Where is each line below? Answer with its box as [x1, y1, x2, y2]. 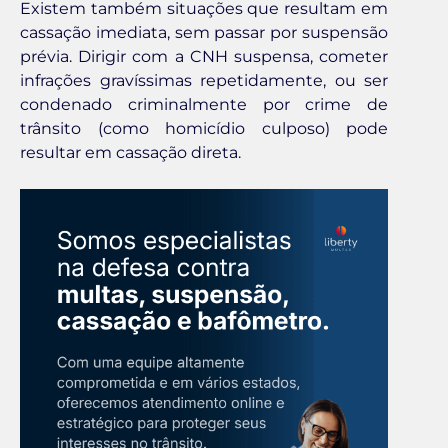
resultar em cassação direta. [20, 142, 241, 162]
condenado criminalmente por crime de [20, 94, 388, 114]
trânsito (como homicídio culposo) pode [20, 118, 388, 138]
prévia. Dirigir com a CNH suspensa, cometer [20, 46, 388, 66]
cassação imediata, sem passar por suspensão [20, 22, 388, 42]
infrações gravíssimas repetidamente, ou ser [20, 70, 388, 90]
